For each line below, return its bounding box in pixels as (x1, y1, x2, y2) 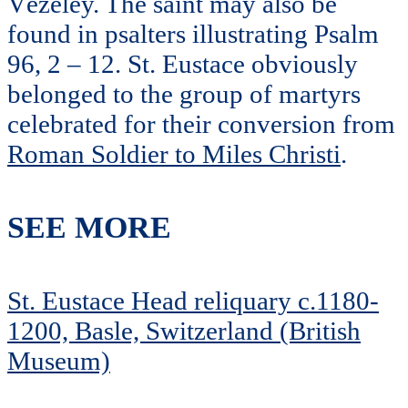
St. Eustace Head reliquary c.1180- (7, 285, 379, 315)
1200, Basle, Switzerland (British (7, 315, 361, 345)
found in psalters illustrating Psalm (7, 19, 379, 49)
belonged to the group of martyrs (7, 79, 361, 109)
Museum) (7, 345, 110, 375)
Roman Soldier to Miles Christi (7, 139, 341, 169)
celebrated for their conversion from (7, 109, 395, 139)
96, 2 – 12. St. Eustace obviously (7, 49, 358, 79)
